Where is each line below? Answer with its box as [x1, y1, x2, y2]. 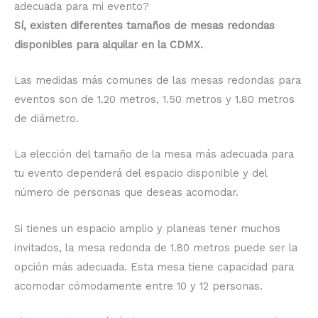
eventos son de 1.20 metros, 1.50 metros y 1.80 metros [14, 92, 295, 106]
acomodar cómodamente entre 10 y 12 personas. [14, 279, 263, 292]
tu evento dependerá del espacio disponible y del [14, 167, 267, 180]
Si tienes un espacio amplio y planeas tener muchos [14, 221, 280, 235]
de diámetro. [14, 111, 79, 125]
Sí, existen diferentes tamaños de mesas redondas [14, 18, 275, 32]
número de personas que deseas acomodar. [14, 186, 238, 199]
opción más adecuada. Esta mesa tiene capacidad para [14, 260, 294, 273]
